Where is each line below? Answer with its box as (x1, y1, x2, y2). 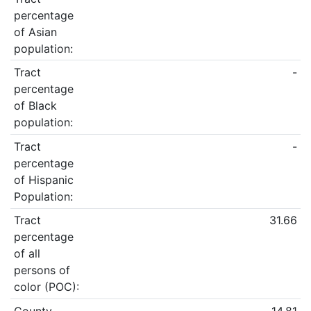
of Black (13, 99, 57, 113)
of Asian (13, 24, 57, 39)
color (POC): (13, 280, 79, 294)
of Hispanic (13, 172, 74, 187)
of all (13, 246, 40, 261)
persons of (13, 263, 70, 278)
